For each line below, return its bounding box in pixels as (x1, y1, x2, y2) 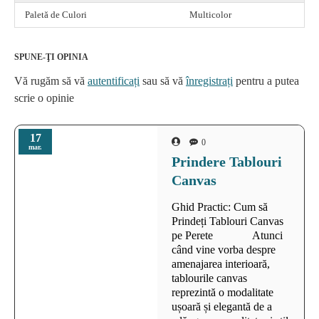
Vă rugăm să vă (14, 74, 88, 87)
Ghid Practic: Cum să (172, 200, 268, 213)
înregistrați (186, 74, 233, 87)
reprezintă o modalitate (172, 286, 273, 298)
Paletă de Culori (25, 9, 87, 20)
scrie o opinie (14, 91, 74, 104)
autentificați (88, 74, 140, 87)
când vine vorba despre (172, 243, 276, 256)
